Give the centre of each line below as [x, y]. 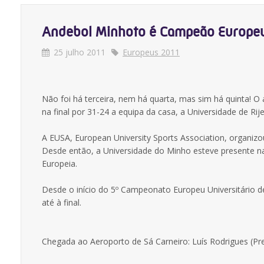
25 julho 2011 [80, 52]
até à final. [62, 202]
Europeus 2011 [151, 52]
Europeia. [60, 164]
